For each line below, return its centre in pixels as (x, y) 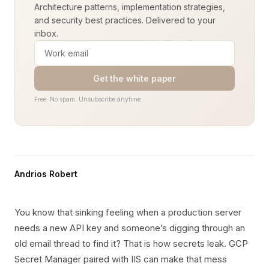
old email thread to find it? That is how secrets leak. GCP (131, 243)
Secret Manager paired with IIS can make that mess (121, 259)
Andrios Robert (46, 174)
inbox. (46, 33)
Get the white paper (134, 78)
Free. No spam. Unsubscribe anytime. (88, 99)
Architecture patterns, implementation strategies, (130, 7)
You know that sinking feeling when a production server (128, 212)
